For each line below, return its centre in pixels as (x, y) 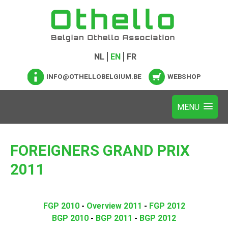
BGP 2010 (70, 218)
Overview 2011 (114, 206)
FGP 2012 (167, 206)
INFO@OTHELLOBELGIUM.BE (94, 76)
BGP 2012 (158, 218)
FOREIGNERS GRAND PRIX (100, 151)
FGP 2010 (61, 206)
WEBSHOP (184, 76)
